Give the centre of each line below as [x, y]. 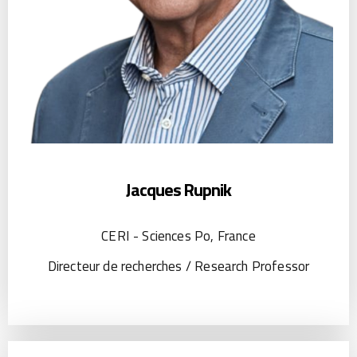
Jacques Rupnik [178, 189]
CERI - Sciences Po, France [178, 235]
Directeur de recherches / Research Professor [178, 266]
